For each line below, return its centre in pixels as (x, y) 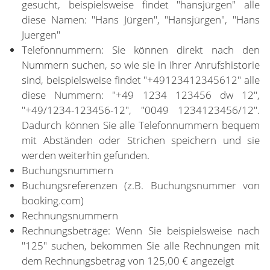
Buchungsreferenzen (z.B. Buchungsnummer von (141, 185)
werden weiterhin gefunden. (86, 155)
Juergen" (41, 35)
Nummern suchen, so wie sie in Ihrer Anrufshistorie (141, 65)
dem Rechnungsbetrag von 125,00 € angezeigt (128, 261)
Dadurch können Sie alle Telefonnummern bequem (141, 125)
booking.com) (53, 200)
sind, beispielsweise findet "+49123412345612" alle (141, 80)
